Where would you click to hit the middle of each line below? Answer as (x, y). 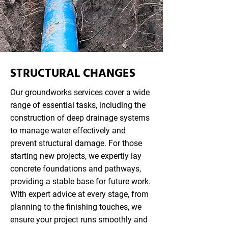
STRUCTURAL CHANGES (73, 74)
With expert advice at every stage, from (79, 194)
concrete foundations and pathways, (76, 169)
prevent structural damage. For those (76, 143)
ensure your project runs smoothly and (79, 220)
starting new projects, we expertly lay (76, 156)
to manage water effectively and (68, 131)
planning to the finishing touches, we (76, 207)
